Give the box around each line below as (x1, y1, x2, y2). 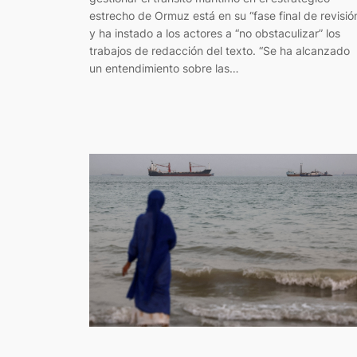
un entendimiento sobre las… (89, 61, 239, 75)
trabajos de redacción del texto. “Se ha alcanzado (89, 43, 350, 57)
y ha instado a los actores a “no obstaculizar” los (89, 25, 340, 40)
